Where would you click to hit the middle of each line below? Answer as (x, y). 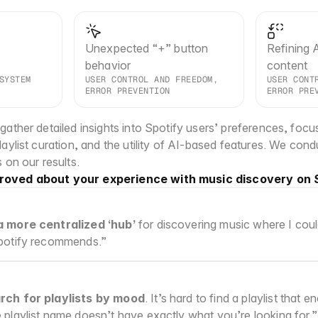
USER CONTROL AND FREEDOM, (152, 79)
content (287, 65)
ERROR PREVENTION (128, 91)
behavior (108, 65)
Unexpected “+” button (147, 48)
